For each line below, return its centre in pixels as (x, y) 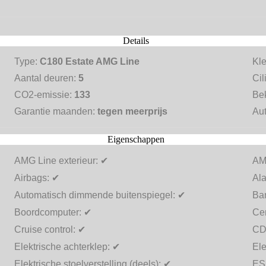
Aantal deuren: (47, 78)
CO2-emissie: (45, 95)
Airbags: (33, 178)
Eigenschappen (136, 140)
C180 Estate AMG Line (90, 62)
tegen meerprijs (133, 112)
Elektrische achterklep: (64, 247)
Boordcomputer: (49, 213)
